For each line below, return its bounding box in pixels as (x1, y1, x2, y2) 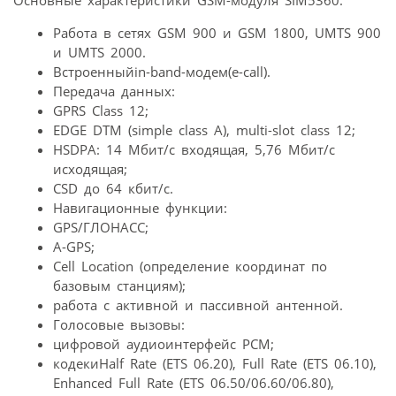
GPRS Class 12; (53, 102, 148, 120)
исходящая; (53, 160, 127, 179)
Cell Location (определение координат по (53, 257, 327, 276)
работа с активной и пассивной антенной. (53, 296, 343, 315)
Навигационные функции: (53, 199, 227, 217)
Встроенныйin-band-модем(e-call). (53, 63, 270, 81)
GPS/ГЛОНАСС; (53, 218, 148, 237)
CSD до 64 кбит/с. (53, 179, 173, 198)
